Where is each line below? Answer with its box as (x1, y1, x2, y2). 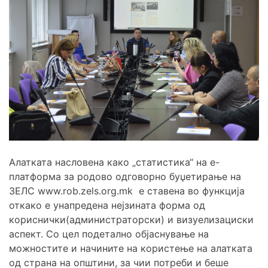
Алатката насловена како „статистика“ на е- (9, 156, 220, 169)
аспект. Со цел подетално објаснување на (9, 228, 209, 240)
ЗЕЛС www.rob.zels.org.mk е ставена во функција (9, 185, 245, 197)
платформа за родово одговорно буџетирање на (9, 170, 241, 183)
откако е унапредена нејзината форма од (9, 199, 205, 212)
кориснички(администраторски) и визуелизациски (9, 214, 254, 226)
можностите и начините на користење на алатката (9, 242, 252, 255)
